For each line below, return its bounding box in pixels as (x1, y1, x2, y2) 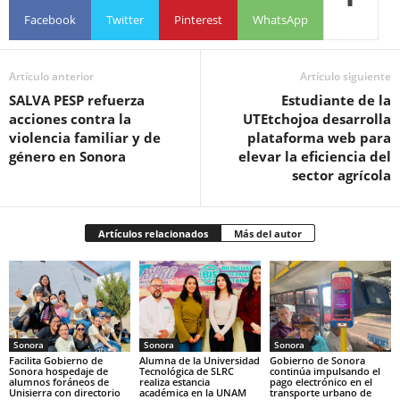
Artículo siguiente (300, 68, 391, 84)
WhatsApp (253, 12, 308, 29)
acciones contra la (9, 109, 131, 128)
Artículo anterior (9, 68, 94, 84)
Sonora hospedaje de (9, 363, 108, 378)
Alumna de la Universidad (138, 353, 260, 367)
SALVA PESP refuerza (9, 90, 145, 109)
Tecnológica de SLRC (138, 363, 234, 378)
